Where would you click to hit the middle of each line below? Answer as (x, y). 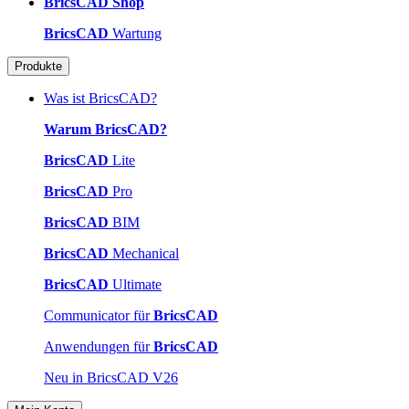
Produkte (38, 66)
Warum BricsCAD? (105, 129)
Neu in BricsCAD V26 (111, 377)
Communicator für (99, 315)
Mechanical (144, 253)
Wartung (135, 33)
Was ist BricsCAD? (100, 98)
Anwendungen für (99, 346)
